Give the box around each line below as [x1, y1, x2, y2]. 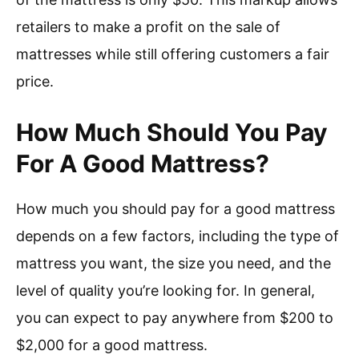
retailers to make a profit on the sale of [16, 18, 280, 36]
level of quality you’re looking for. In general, [16, 282, 315, 300]
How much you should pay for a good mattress [16, 200, 335, 218]
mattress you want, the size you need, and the [16, 255, 331, 272]
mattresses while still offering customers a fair [16, 46, 329, 63]
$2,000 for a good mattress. [16, 337, 208, 354]
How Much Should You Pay [16, 118, 328, 147]
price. [16, 73, 54, 91]
